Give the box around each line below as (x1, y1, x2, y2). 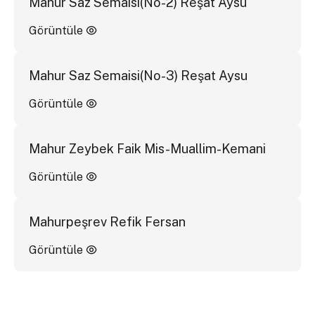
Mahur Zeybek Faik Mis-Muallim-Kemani (28, 141, 266, 156)
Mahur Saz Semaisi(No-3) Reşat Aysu (28, 67, 247, 83)
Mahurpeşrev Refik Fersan (28, 214, 186, 229)
